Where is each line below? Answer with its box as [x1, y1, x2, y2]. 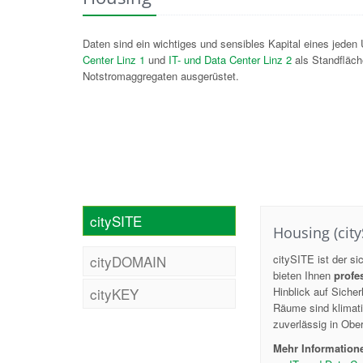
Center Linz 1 [83, 52, 145, 67]
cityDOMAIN [90, 250, 166, 271]
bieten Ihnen [273, 267, 335, 283]
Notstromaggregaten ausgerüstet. [83, 68, 239, 83]
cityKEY [90, 283, 139, 304]
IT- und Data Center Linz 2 [169, 52, 292, 67]
